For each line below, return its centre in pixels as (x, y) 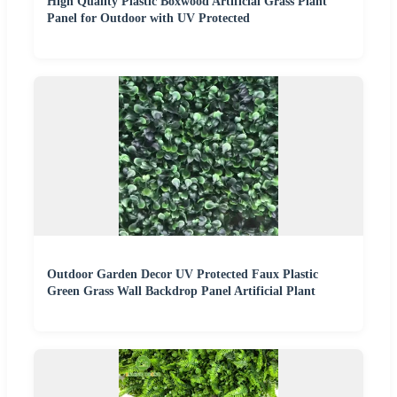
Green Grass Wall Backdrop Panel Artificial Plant (181, 291)
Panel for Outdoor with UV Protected (148, 18)
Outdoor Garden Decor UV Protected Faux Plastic (183, 274)
